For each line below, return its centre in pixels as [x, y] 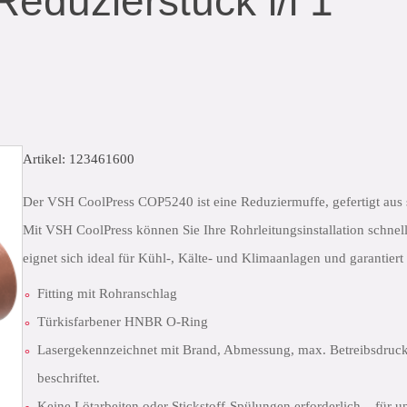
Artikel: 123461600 [79, 159]
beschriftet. [69, 378]
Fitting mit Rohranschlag [107, 293]
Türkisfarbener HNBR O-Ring [123, 322]
